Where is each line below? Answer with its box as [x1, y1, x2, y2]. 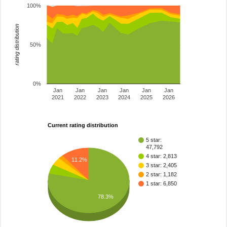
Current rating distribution [48, 122, 118, 129]
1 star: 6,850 [146, 180, 177, 187]
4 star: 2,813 [146, 153, 177, 160]
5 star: [146, 137, 162, 143]
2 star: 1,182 [146, 171, 177, 178]
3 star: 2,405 [146, 162, 177, 169]
